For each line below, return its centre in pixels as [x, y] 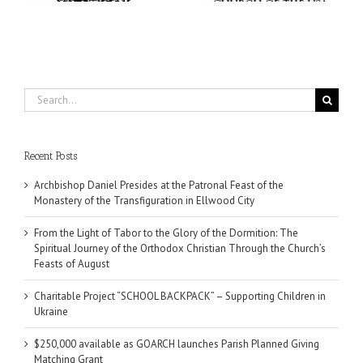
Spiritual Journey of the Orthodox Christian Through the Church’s [180, 249]
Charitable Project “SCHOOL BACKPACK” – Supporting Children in [180, 297]
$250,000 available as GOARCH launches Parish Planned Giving [177, 344]
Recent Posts [51, 156]
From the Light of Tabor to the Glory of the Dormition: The [166, 233]
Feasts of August [72, 264]
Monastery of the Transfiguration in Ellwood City [144, 201]
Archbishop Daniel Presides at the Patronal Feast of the [159, 186]
